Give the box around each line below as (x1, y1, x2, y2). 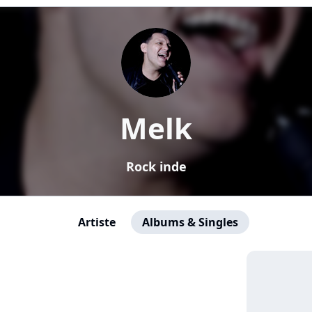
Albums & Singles (142, 214, 238, 230)
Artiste (78, 214, 116, 230)
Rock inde (125, 158, 187, 175)
